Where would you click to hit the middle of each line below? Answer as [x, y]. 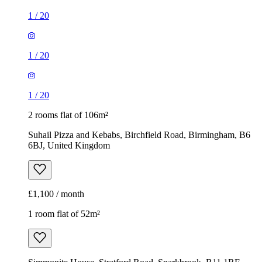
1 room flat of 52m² [64, 214]
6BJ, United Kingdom [69, 146]
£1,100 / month [56, 194]
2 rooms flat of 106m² [68, 115]
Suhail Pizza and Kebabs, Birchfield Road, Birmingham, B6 [139, 135]
